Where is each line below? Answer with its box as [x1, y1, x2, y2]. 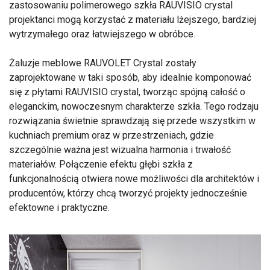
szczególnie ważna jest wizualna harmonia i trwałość [9, 143, 231, 155]
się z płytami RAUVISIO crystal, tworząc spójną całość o [9, 86, 245, 98]
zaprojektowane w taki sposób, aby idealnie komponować [9, 71, 251, 83]
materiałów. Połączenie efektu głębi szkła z [9, 158, 193, 170]
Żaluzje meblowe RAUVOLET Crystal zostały [9, 57, 196, 69]
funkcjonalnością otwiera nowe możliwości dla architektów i [9, 172, 259, 184]
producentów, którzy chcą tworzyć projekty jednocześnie [9, 187, 247, 199]
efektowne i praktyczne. [9, 201, 110, 213]
